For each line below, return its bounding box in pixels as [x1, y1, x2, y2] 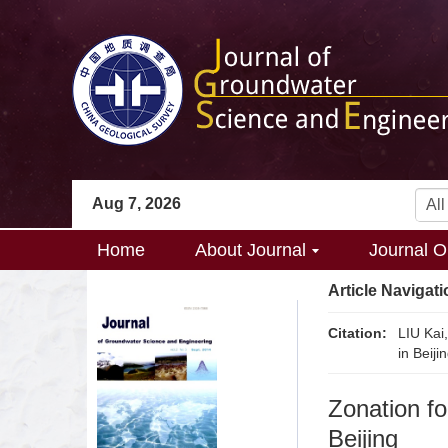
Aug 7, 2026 [92, 195, 181, 212]
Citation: [328, 325, 387, 341]
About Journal [195, 240, 306, 260]
